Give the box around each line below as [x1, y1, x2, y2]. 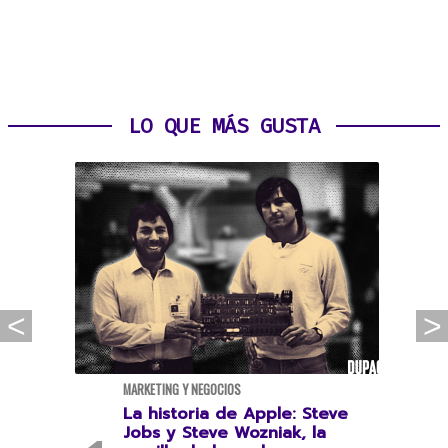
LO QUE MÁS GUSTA [128, 112, 320, 140]
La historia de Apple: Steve [122, 402, 348, 426]
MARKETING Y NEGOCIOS [122, 380, 241, 399]
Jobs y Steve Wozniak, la [122, 421, 326, 445]
